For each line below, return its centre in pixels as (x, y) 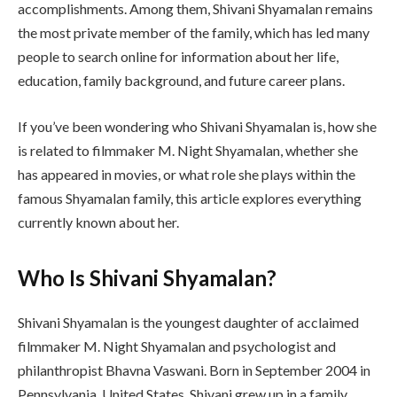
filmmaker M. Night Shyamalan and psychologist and (177, 346)
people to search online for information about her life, (178, 56)
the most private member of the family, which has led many (194, 32)
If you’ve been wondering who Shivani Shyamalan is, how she (197, 126)
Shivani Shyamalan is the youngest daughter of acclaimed (188, 322)
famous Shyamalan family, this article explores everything (190, 198)
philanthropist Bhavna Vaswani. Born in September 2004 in (194, 370)
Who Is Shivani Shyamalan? (147, 277)
